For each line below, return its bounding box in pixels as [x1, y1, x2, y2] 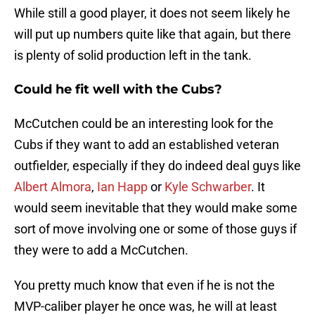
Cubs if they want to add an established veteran [14, 137, 279, 153]
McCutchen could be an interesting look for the [14, 116, 274, 131]
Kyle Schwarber [165, 179, 251, 195]
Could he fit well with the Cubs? [14, 82, 222, 98]
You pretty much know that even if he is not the [14, 278, 275, 293]
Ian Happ [97, 179, 150, 195]
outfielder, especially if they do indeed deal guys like [14, 158, 301, 174]
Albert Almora [14, 179, 91, 195]
